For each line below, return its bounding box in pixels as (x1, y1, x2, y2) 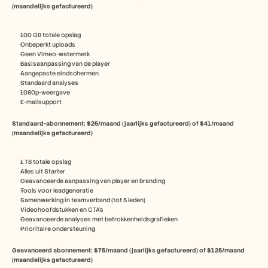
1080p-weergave (20, 89, 70, 96)
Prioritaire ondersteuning (20, 225, 95, 233)
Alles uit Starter (20, 167, 65, 175)
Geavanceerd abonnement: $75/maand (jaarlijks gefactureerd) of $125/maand (12, 246, 245, 254)
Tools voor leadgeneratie (20, 187, 93, 194)
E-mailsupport (20, 98, 62, 106)
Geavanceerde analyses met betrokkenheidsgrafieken (20, 215, 178, 223)
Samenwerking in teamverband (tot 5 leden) (20, 196, 145, 204)
